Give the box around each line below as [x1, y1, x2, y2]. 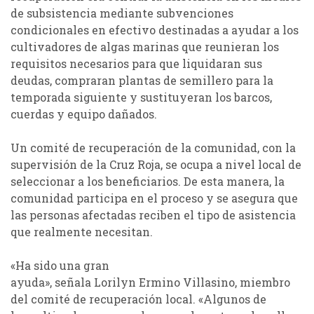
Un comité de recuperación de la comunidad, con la [11, 139, 296, 155]
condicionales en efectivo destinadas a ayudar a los [11, 22, 299, 37]
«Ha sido [11, 257, 60, 273]
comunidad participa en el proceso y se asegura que [11, 190, 298, 205]
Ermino [139, 274, 180, 289]
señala [55, 274, 91, 289]
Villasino [183, 274, 235, 289]
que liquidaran [159, 55, 241, 71]
